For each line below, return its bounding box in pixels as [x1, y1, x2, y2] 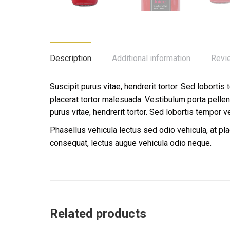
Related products [50, 206, 146, 221]
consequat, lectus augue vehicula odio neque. [50, 138, 212, 148]
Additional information [112, 53, 190, 64]
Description [50, 53, 91, 64]
